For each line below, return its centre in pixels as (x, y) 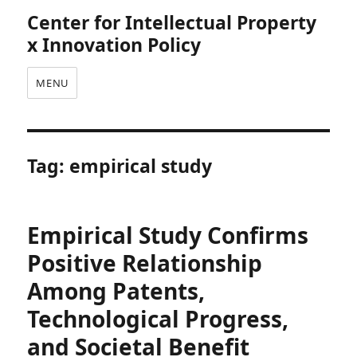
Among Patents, (116, 291)
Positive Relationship (145, 263)
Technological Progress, (158, 319)
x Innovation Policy (114, 45)
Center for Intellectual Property (172, 22)
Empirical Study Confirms (168, 235)
